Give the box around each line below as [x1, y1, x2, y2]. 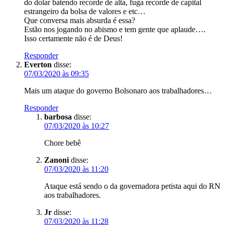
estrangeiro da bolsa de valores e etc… [24, 7, 146, 16]
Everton [24, 60, 52, 69]
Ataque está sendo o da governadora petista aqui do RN [44, 181, 220, 190]
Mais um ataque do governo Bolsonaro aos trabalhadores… [24, 86, 212, 95]
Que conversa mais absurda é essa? [24, 16, 135, 25]
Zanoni [44, 155, 69, 164]
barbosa [44, 112, 72, 121]
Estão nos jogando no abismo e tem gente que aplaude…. [24, 25, 205, 34]
